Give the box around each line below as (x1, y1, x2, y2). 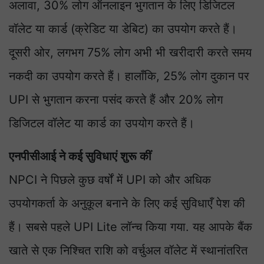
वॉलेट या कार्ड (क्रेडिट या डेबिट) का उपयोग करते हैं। (9, 22, 237, 37)
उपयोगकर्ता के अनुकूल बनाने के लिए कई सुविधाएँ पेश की (9, 196, 245, 211)
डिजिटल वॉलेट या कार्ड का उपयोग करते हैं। (9, 116, 194, 131)
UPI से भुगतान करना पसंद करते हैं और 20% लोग (9, 93, 223, 107)
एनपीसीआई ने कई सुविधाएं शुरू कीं (9, 149, 151, 164)
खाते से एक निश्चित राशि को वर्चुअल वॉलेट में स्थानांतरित (9, 243, 247, 258)
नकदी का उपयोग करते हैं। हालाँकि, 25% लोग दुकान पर (9, 69, 249, 84)
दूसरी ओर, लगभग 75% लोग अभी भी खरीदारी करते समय (9, 45, 252, 60)
